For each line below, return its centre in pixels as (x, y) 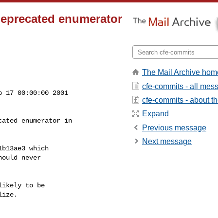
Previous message (174, 127)
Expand (155, 114)
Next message (167, 142)
